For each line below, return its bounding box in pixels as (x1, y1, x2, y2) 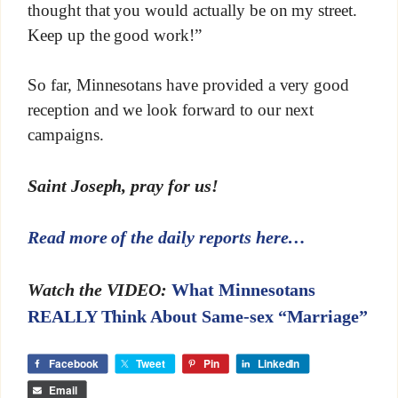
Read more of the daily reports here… (27, 227, 306, 248)
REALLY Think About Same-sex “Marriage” (27, 306, 369, 326)
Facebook (48, 355, 99, 372)
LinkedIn (257, 355, 300, 372)
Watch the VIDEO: (27, 279, 168, 299)
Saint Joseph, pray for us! (27, 176, 219, 195)
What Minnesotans (171, 279, 316, 299)
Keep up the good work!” (27, 25, 202, 44)
